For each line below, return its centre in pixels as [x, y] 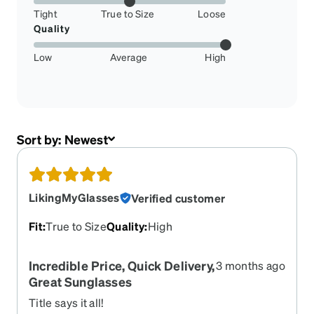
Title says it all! [67, 302]
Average [128, 57]
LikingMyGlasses [74, 197]
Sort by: [41, 139]
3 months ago [251, 265]
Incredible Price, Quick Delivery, [122, 265]
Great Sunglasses [80, 281]
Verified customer [178, 198]
